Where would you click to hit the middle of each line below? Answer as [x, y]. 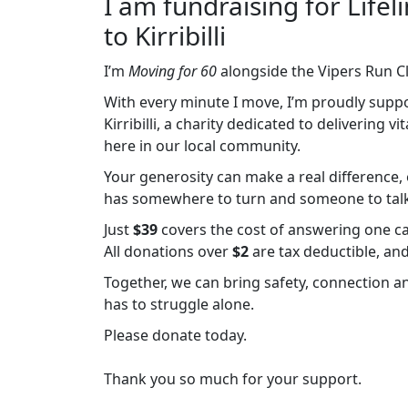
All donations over [168, 251]
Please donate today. [175, 335]
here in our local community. [202, 146]
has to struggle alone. [179, 304]
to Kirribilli [165, 36]
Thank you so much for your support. [233, 379]
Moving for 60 [174, 71]
